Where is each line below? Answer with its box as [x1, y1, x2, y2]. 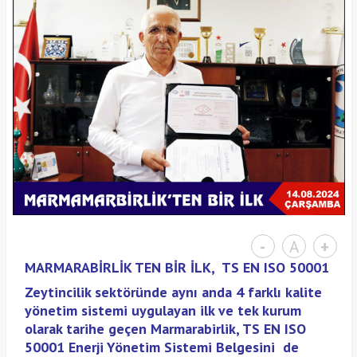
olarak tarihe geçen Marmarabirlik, [24, 320, 242, 339]
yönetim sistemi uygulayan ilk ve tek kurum [24, 301, 301, 320]
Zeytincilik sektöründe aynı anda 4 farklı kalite [24, 283, 322, 302]
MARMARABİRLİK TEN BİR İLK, [24, 258, 222, 277]
